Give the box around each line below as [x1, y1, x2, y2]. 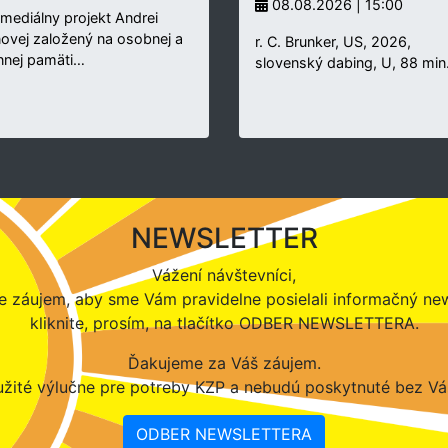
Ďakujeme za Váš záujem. [127, 353, 321, 374]
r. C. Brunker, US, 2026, [255, 33, 411, 51]
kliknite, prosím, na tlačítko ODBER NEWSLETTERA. [29, 313, 419, 334]
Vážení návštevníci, [152, 265, 296, 286]
